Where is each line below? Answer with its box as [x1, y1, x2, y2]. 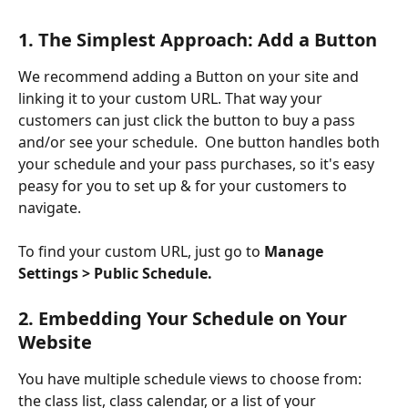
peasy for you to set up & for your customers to [18, 175, 351, 196]
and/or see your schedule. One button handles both [18, 131, 383, 152]
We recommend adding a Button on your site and [18, 66, 362, 87]
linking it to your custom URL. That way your [18, 87, 326, 108]
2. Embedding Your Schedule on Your [18, 305, 352, 331]
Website [18, 329, 92, 354]
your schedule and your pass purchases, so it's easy [18, 153, 378, 174]
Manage [264, 241, 327, 262]
